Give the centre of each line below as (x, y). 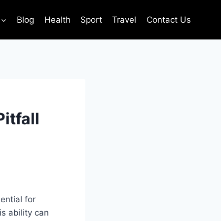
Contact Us (168, 19)
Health (57, 19)
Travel (124, 19)
